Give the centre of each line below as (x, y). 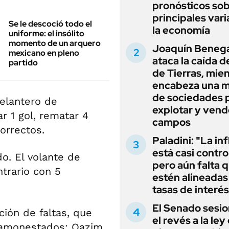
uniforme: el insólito (47, 33)
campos (171, 122)
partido (23, 63)
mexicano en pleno (44, 53)
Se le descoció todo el (50, 24)
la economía (181, 30)
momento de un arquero (55, 43)
